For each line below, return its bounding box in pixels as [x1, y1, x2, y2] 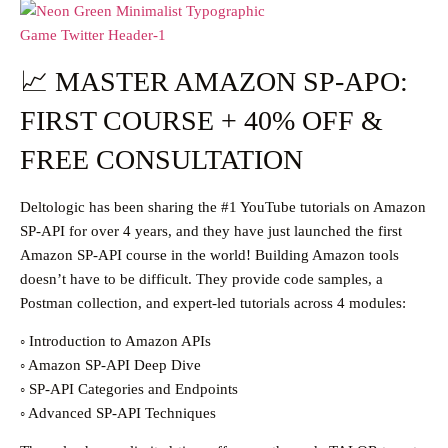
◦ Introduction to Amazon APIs [20, 333, 211, 350]
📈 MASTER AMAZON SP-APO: [20, 65, 408, 97]
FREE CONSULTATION [20, 143, 303, 175]
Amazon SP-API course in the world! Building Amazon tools [20, 246, 399, 263]
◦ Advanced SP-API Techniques [20, 405, 216, 422]
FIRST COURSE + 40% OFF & [20, 104, 383, 136]
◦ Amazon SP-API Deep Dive [20, 357, 201, 374]
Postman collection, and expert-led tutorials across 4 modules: [20, 294, 406, 311]
